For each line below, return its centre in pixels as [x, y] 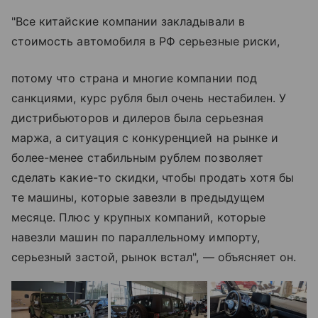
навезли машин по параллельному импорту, [136, 237]
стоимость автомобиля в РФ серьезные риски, [146, 41]
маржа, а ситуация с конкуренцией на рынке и [145, 137]
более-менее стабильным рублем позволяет [137, 157]
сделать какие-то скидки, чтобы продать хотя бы [153, 177]
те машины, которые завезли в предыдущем [138, 197]
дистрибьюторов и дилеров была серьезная [137, 117]
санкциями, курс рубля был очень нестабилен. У [149, 98]
